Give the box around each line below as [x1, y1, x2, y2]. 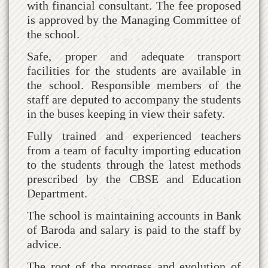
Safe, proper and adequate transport [27, 49, 241, 63]
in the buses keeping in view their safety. [27, 106, 225, 120]
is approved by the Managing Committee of [27, 13, 241, 26]
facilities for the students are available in [27, 63, 241, 77]
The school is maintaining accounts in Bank [27, 208, 241, 222]
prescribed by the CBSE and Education [27, 172, 241, 185]
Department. [27, 186, 87, 200]
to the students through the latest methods [27, 157, 241, 171]
